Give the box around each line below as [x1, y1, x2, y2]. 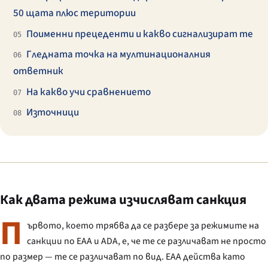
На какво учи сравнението [26, 84, 151, 99]
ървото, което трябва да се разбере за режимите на [27, 219, 259, 233]
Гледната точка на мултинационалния [26, 47, 211, 62]
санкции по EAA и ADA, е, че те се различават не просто [27, 234, 266, 248]
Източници [26, 105, 79, 120]
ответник [13, 64, 64, 79]
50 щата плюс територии [13, 6, 136, 21]
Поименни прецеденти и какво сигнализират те [26, 26, 253, 41]
